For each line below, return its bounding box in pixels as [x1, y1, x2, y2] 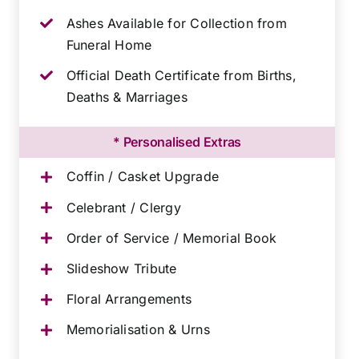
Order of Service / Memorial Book [66, 229, 277, 246]
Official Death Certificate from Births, [66, 67, 296, 83]
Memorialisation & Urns [66, 321, 210, 338]
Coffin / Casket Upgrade [66, 168, 220, 185]
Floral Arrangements [66, 291, 192, 308]
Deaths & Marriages [66, 88, 188, 105]
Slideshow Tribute [66, 260, 177, 276]
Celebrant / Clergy [66, 199, 181, 216]
